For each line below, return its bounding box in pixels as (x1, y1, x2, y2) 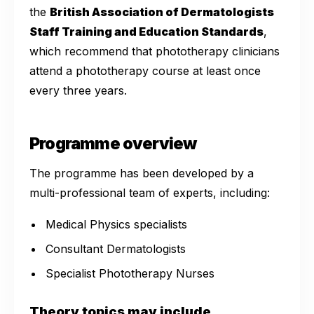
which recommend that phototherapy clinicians (29, 44, 280, 59)
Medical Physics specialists (46, 217, 188, 232)
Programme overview (29, 134, 197, 154)
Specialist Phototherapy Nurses (46, 266, 215, 281)
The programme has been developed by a (29, 166, 254, 181)
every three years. (29, 83, 127, 98)
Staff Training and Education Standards (29, 25, 264, 39)
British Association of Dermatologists (50, 5, 274, 20)
